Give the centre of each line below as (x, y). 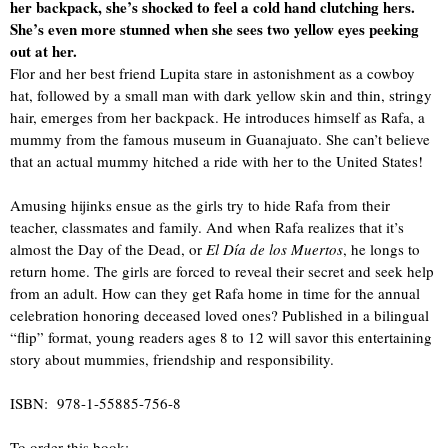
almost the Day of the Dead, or (108, 249)
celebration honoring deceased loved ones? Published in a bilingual (219, 315)
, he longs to (381, 249)
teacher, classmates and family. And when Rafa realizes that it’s (207, 227)
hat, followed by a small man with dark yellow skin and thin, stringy (221, 95)
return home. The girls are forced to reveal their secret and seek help (222, 271)
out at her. (43, 51)
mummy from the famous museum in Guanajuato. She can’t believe (220, 139)
